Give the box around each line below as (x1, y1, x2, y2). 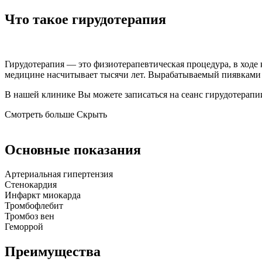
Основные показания (5, 142, 141, 157)
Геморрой (5, 222, 43, 232)
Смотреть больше (5, 109, 74, 119)
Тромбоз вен (5, 211, 54, 222)
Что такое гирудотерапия (5, 11, 166, 27)
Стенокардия (5, 180, 57, 190)
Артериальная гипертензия (5, 169, 113, 180)
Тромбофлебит (5, 201, 63, 211)
